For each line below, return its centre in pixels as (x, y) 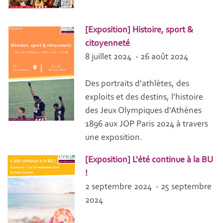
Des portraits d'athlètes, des (137, 84)
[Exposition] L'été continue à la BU (149, 161)
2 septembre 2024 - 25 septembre (149, 187)
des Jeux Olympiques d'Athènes (144, 111)
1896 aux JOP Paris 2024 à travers (147, 125)
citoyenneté (108, 44)
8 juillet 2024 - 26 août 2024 (137, 57)
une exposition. (114, 138)
